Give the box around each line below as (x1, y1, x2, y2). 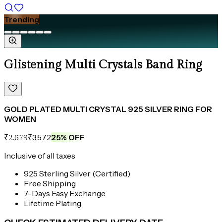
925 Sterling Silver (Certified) (24, 168, 130, 179)
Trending (4, 14, 39, 25)
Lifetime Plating (24, 198, 81, 209)
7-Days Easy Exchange (24, 188, 106, 199)
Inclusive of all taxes (4, 151, 75, 161)
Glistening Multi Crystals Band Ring (4, 58, 202, 72)
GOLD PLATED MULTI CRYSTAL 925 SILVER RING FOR (4, 104, 212, 114)
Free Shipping (24, 178, 76, 189)
